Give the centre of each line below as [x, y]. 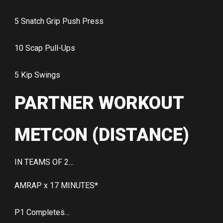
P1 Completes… [42, 213]
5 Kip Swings [37, 75]
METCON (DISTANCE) [102, 135]
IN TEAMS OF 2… [44, 162]
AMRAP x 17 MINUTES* [56, 186]
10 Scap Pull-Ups [45, 48]
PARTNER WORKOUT [99, 103]
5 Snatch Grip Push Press [59, 21]
